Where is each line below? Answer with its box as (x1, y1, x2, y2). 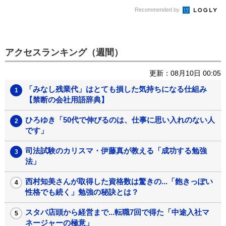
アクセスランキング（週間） (5, 47, 123, 58)
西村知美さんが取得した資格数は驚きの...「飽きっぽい (25, 177, 213, 186)
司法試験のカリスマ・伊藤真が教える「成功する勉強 (25, 146, 207, 155)
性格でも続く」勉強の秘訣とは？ (25, 188, 139, 197)
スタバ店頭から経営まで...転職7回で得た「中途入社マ (25, 208, 209, 217)
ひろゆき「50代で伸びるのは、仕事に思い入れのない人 (25, 116, 215, 125)
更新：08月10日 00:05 (149, 69, 221, 78)
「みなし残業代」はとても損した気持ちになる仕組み (25, 85, 214, 94)
